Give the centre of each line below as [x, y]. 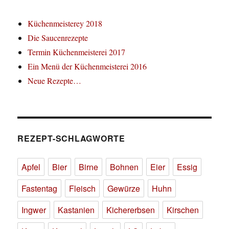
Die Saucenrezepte [58, 38]
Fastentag [40, 189]
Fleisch [83, 189]
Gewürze [124, 189]
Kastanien [76, 210]
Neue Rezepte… [55, 81]
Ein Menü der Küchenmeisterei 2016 [87, 66]
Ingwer [34, 210]
